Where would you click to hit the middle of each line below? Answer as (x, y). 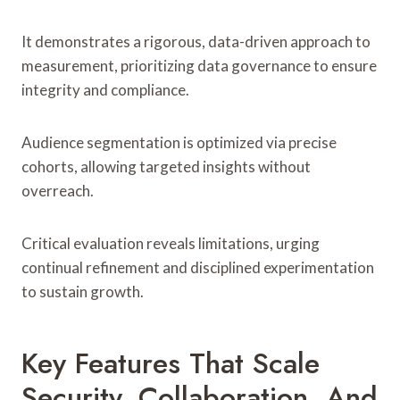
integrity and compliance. (105, 89)
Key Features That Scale (171, 363)
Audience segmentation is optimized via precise (179, 142)
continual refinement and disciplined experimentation (198, 267)
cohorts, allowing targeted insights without (166, 166)
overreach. (58, 190)
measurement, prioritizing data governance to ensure (199, 65)
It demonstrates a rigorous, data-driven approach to (196, 41)
